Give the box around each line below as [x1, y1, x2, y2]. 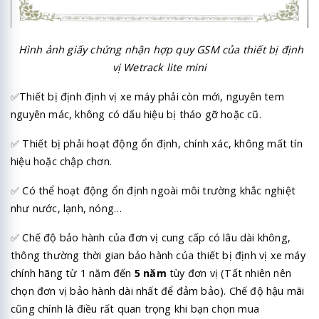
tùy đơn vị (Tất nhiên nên [166, 266, 292, 281]
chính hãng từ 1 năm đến [11, 266, 135, 281]
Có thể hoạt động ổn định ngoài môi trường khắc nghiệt [19, 184, 296, 198]
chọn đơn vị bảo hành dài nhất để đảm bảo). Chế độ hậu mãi [11, 284, 305, 298]
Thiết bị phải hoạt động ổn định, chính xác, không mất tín [19, 137, 303, 151]
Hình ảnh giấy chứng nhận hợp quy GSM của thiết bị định [15, 42, 304, 56]
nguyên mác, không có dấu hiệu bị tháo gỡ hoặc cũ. [11, 107, 261, 121]
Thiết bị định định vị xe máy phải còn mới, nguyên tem [19, 89, 284, 103]
